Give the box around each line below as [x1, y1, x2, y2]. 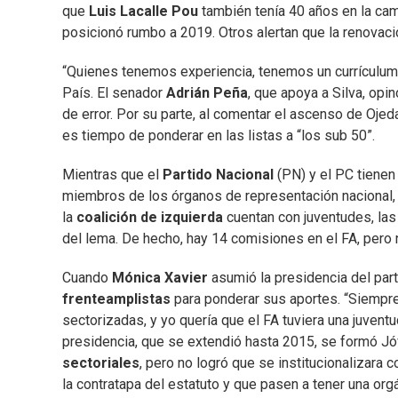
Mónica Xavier [112, 269, 211, 287]
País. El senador [62, 84, 163, 102]
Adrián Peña [163, 84, 248, 102]
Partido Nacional [163, 166, 274, 184]
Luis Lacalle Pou [89, 3, 198, 20]
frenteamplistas [62, 291, 174, 308]
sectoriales [62, 354, 139, 372]
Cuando [62, 269, 112, 287]
